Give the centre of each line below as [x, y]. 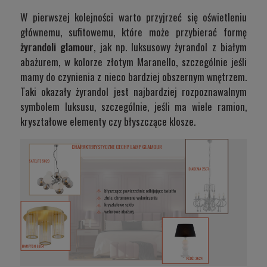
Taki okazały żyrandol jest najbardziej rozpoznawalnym [133, 91]
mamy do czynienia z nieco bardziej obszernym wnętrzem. [133, 76]
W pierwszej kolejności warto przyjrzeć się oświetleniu [133, 17]
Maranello [156, 61]
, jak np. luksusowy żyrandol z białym [170, 46]
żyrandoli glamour [57, 46]
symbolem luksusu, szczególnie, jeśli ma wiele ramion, [133, 106]
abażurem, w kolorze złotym [79, 61]
